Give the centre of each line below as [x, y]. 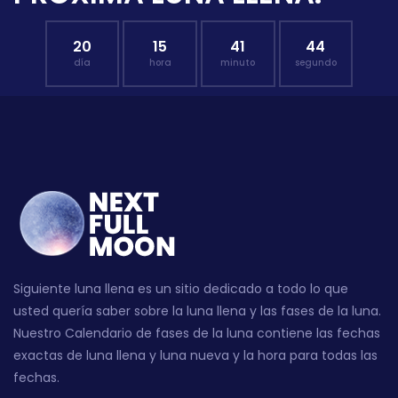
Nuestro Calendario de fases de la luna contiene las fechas [197, 333]
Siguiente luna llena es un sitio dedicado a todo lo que [181, 288]
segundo [315, 62]
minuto [238, 62]
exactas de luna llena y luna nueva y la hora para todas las [195, 355]
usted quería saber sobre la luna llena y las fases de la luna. [197, 310]
